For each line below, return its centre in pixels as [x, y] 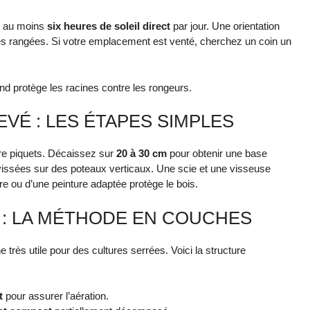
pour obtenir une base [217, 154]
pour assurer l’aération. [56, 296]
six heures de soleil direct [109, 26]
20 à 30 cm [142, 154]
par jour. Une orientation [225, 26]
